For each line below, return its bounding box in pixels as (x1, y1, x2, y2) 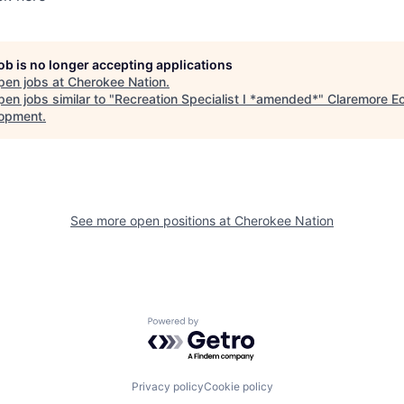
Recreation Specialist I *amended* (115, 91, 318, 106)
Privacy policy (131, 379, 204, 393)
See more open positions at (70, 213, 234, 228)
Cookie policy (203, 379, 273, 393)
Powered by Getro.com (147, 317, 306, 335)
